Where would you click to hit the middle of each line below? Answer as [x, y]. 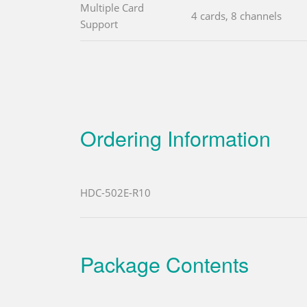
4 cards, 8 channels [236, 16]
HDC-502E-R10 [115, 193]
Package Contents [164, 264]
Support [99, 24]
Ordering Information [175, 138]
